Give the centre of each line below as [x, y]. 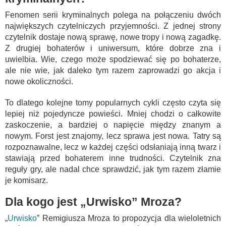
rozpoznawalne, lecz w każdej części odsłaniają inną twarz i [113, 147]
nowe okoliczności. [39, 81]
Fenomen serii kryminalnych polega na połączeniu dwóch [113, 15]
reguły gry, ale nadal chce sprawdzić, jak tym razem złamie [113, 169]
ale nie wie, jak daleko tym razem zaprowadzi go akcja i [113, 70]
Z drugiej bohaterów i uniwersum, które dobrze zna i [113, 48]
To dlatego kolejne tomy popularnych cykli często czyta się [113, 102]
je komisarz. [26, 180]
